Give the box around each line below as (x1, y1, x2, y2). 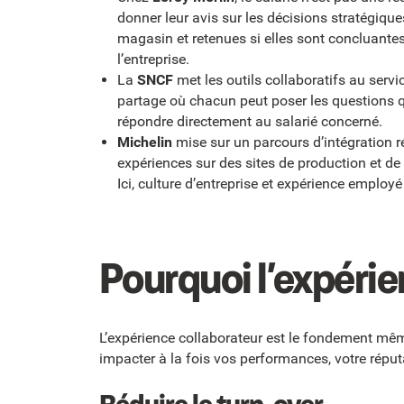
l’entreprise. (116, 50, 189, 69)
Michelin (116, 133, 172, 151)
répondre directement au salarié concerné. (116, 113, 382, 131)
